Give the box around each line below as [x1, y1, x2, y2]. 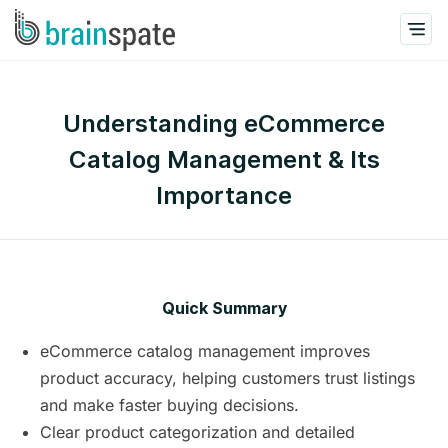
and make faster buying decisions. [40, 395, 299, 415]
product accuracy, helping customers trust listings [40, 368, 415, 388]
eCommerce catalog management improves [40, 341, 370, 361]
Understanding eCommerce [63, 109, 385, 138]
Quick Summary [161, 299, 287, 318]
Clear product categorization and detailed [40, 422, 355, 442]
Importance [156, 181, 292, 210]
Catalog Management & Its [68, 145, 380, 174]
